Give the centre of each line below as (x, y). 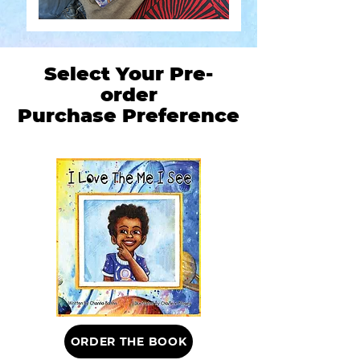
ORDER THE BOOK (129, 341)
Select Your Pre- (129, 73)
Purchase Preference (129, 115)
